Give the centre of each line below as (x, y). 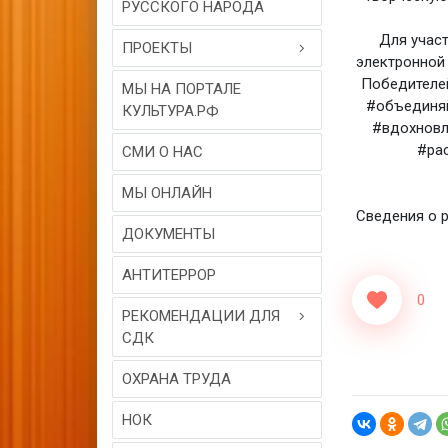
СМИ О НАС (162, 152)
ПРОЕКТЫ (157, 48)
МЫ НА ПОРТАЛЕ (181, 89)
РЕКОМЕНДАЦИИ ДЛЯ (201, 316)
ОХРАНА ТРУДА (176, 379)
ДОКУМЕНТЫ (168, 234)
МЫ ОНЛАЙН (167, 193)
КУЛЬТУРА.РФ (170, 111)
